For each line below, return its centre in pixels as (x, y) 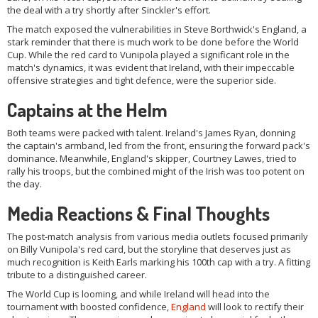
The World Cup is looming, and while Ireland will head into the (138, 294)
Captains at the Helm (87, 110)
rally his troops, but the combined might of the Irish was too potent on (156, 171)
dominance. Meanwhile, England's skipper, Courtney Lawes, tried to (152, 159)
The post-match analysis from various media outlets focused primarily (158, 237)
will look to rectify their (255, 307)
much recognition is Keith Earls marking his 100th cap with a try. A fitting (159, 262)
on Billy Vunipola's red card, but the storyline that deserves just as (149, 250)
